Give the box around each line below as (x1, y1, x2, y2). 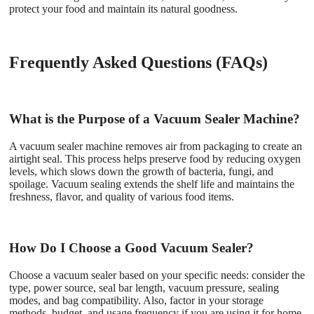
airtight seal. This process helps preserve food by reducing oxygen (9, 153, 301, 165)
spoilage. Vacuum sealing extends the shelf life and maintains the (9, 178, 294, 191)
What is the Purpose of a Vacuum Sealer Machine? (9, 111, 300, 127)
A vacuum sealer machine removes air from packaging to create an (9, 140, 302, 153)
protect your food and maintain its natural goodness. (9, 2, 238, 15)
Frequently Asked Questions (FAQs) (9, 53, 268, 71)
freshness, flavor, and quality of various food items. (9, 191, 234, 203)
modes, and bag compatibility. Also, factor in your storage (9, 294, 264, 306)
